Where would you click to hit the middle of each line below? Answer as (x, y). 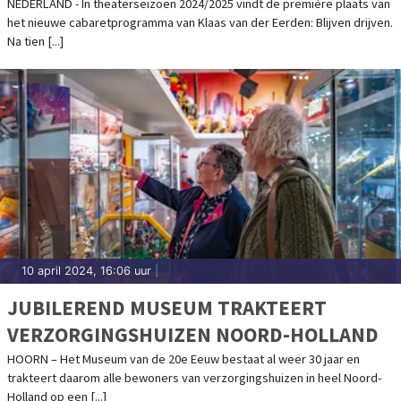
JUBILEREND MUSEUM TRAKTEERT (167, 307)
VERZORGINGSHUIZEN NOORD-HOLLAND (193, 334)
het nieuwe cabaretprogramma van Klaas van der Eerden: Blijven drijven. (200, 22)
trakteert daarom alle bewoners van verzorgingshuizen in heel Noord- (194, 377)
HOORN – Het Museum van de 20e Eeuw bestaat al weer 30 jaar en (183, 358)
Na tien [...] (35, 41)
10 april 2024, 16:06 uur (86, 270)
